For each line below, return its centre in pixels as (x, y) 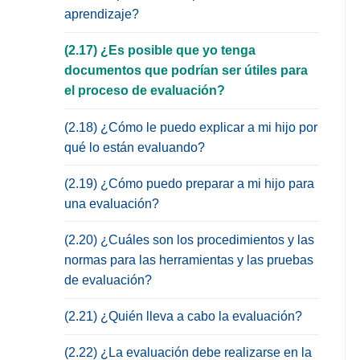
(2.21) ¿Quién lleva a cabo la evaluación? (183, 317)
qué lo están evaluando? (135, 147)
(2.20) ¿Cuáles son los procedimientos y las (189, 240)
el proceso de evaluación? (145, 91)
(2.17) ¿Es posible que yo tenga (160, 51)
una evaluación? (112, 203)
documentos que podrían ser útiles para (186, 71)
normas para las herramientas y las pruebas (189, 260)
